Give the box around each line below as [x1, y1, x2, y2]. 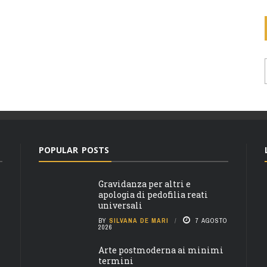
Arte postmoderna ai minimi [98, 244, 223, 256]
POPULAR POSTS [39, 144, 109, 156]
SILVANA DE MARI [109, 216, 169, 225]
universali [98, 199, 142, 211]
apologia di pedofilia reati [98, 188, 208, 200]
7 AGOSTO [195, 216, 228, 225]
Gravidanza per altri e [98, 178, 191, 190]
